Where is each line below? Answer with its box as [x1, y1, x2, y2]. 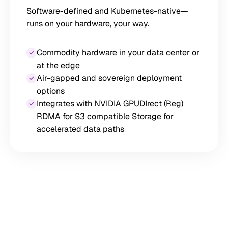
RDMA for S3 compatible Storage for [37, 111, 174, 122]
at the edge [37, 60, 80, 71]
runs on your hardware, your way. [26, 18, 149, 29]
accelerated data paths [37, 124, 124, 134]
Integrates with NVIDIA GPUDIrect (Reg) [37, 98, 183, 109]
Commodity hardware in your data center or [37, 47, 199, 58]
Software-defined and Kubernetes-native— [26, 6, 188, 16]
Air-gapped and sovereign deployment [37, 73, 182, 83]
